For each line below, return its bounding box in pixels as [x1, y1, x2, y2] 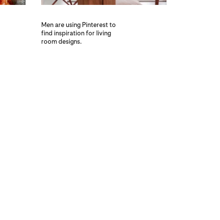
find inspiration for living [41, 29, 111, 37]
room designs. [41, 37, 82, 45]
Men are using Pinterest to [41, 21, 116, 28]
